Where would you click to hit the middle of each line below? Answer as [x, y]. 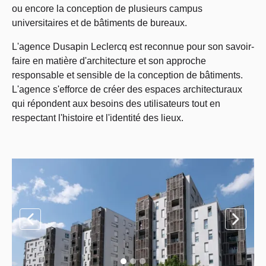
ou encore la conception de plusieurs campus [107, 9]
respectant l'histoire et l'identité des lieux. [98, 118]
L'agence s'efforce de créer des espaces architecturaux [127, 89]
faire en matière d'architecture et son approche [109, 61]
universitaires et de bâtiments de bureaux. [99, 23]
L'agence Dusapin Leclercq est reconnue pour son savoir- [133, 47]
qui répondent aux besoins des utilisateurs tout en [116, 104]
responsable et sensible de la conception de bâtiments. [127, 75]
